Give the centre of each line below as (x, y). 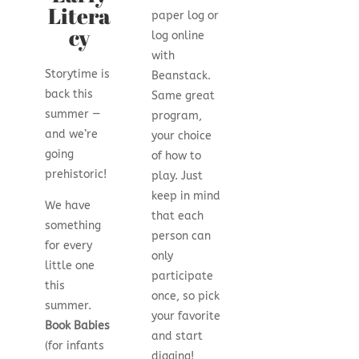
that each (178, 216)
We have (67, 206)
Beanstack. (182, 76)
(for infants (74, 346)
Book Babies (77, 326)
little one (69, 266)
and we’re (71, 135)
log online (178, 36)
